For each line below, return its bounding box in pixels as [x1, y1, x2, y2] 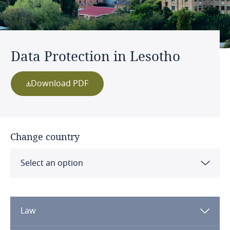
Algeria [22, 209, 49, 222]
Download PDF [31, 78, 89, 90]
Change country [10, 130, 80, 143]
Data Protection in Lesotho [11, 47, 180, 65]
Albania [22, 183, 51, 195]
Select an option [21, 157, 83, 169]
